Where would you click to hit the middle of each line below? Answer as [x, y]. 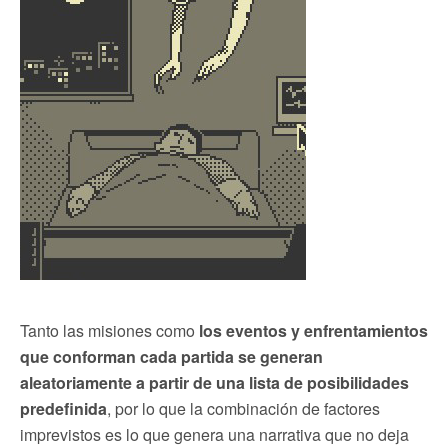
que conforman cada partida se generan [171, 356]
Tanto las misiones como [107, 330]
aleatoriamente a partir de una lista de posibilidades [214, 382]
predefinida [63, 408]
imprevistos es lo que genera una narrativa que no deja [214, 434]
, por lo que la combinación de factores [243, 408]
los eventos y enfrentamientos [311, 330]
